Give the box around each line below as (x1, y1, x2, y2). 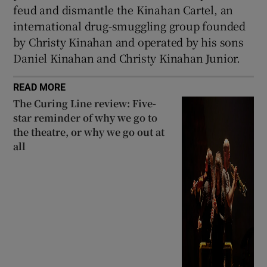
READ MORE (13, 82, 66, 92)
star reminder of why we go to (13, 111, 158, 125)
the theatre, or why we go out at (13, 125, 165, 139)
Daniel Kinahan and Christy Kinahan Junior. (13, 50, 241, 66)
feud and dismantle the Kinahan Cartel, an (13, 2, 234, 18)
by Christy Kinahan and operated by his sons (13, 34, 244, 50)
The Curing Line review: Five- (13, 97, 157, 111)
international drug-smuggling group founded (13, 18, 246, 34)
